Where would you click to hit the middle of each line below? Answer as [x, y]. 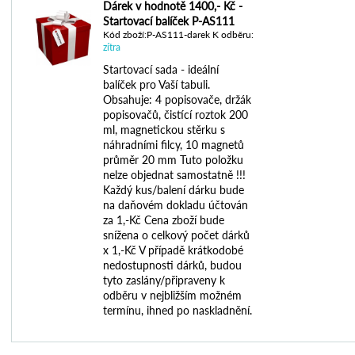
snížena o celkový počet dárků [176, 235]
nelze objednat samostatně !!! [174, 174]
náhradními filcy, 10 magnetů [174, 144]
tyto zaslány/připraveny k [164, 280]
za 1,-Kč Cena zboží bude [164, 219]
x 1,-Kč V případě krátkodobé [173, 250]
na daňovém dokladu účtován [176, 204]
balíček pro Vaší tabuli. [157, 84]
